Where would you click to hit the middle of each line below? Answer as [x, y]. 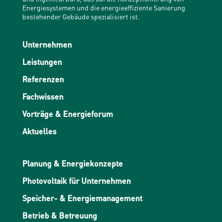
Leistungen [42, 62]
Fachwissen [43, 96]
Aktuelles [39, 131]
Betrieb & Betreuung [59, 215]
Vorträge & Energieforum [67, 114]
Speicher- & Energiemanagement [82, 198]
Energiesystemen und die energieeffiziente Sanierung [104, 7]
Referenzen [43, 79]
